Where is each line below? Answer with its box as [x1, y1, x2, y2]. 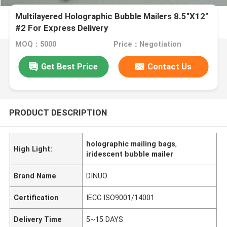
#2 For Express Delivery [15, 23, 108, 33]
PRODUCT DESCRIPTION [9, 107, 107, 118]
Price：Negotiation [113, 40, 181, 49]
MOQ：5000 [15, 40, 57, 49]
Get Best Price [41, 61, 98, 71]
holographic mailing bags [86, 139, 176, 148]
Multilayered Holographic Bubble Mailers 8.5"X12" [15, 11, 209, 22]
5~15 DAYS [86, 215, 124, 223]
